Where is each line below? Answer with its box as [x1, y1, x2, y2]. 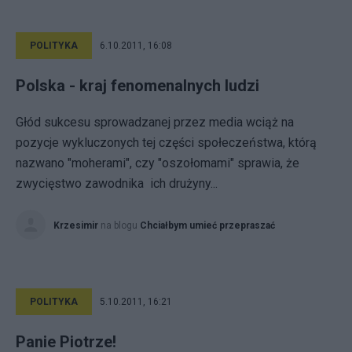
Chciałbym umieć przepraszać [140, 220, 275, 231]
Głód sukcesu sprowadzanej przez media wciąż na [16, 115, 294, 130]
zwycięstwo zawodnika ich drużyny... [16, 176, 218, 191]
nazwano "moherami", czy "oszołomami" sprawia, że [16, 156, 299, 170]
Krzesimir [53, 220, 98, 231]
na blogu [101, 220, 140, 231]
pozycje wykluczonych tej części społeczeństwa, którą [16, 135, 317, 150]
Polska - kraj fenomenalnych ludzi [16, 76, 259, 95]
